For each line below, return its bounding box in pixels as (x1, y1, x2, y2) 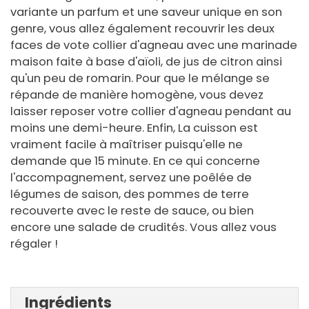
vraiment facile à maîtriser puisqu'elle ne (10, 137, 243, 153)
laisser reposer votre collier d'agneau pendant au (10, 103, 291, 120)
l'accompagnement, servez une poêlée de (10, 170, 252, 186)
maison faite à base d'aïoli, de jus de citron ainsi (10, 54, 282, 70)
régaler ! (10, 236, 61, 252)
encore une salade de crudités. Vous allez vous (10, 219, 277, 236)
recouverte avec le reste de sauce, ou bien (10, 203, 254, 219)
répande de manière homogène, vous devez (10, 87, 263, 103)
